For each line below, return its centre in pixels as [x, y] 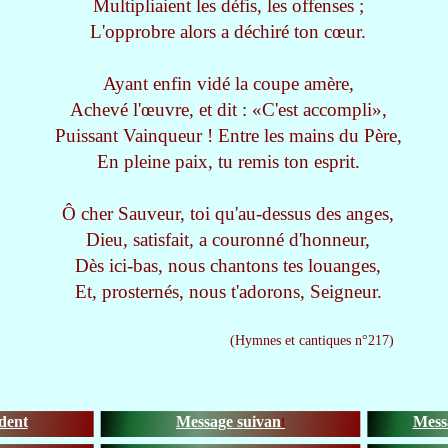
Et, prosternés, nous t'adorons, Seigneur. [228, 291]
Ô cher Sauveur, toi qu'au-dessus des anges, [228, 213]
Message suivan [228, 421]
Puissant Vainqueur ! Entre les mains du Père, [228, 135]
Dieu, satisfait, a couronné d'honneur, [228, 239]
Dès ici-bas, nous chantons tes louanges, [228, 265]
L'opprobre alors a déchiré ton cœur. [228, 31]
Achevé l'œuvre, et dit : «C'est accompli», [228, 109]
